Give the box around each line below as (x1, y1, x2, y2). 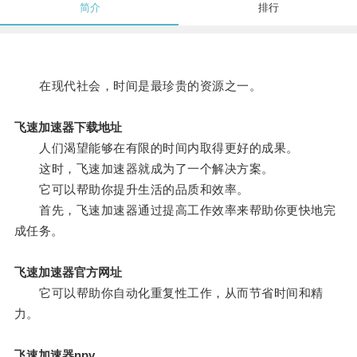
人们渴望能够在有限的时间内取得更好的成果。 (14, 141, 299, 155)
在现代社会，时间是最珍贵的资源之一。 (14, 79, 262, 93)
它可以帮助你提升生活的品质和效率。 (14, 182, 249, 197)
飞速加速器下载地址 (14, 120, 122, 135)
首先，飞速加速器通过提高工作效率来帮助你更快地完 (14, 203, 336, 218)
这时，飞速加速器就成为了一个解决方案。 (14, 162, 274, 176)
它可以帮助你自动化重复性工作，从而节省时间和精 (14, 286, 324, 300)
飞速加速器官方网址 (14, 265, 122, 280)
